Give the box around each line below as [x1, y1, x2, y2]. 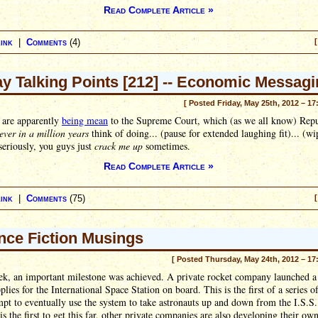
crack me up [94, 139, 143, 153]
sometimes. [143, 139, 190, 153]
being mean [62, 114, 108, 127]
